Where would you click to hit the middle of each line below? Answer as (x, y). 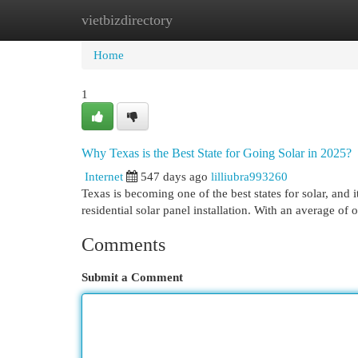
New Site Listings (203, 20)
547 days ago (174, 176)
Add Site (292, 20)
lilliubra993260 (249, 176)
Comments (123, 245)
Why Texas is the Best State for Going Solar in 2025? (217, 153)
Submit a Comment (132, 277)
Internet (104, 176)
